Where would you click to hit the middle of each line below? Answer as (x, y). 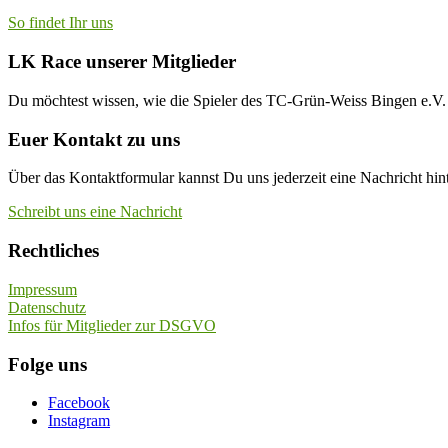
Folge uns (47, 364)
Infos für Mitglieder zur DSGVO (112, 325)
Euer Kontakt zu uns (94, 139)
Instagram (79, 421)
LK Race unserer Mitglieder (122, 62)
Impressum (42, 289)
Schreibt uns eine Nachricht (95, 212)
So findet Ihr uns (60, 23)
